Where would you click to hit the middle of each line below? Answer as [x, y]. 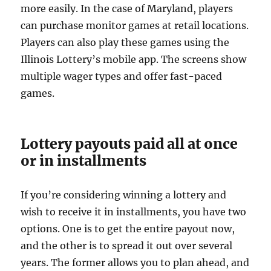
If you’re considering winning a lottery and [124, 195]
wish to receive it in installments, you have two [134, 212]
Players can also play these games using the [125, 42]
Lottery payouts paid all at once [129, 144]
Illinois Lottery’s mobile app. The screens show [134, 59]
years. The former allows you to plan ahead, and [135, 263]
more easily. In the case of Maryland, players [127, 8]
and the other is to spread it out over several [127, 246]
